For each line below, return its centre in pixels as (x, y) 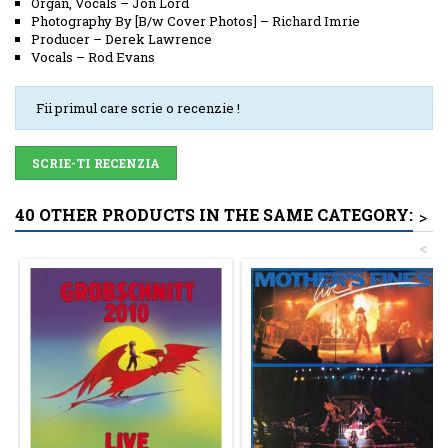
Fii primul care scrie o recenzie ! (138, 107)
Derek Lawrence (158, 38)
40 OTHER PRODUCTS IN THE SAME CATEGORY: (214, 214)
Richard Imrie (316, 20)
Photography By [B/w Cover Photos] (144, 20)
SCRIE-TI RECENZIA (96, 162)
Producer (60, 38)
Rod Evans (121, 56)
